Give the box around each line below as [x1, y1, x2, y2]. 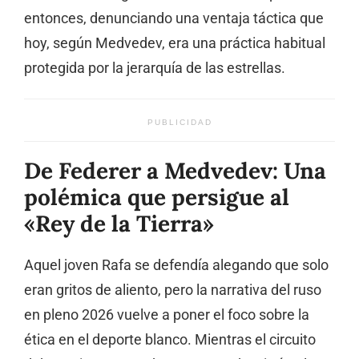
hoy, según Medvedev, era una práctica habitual [24, 35, 325, 52]
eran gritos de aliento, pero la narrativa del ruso [24, 282, 321, 299]
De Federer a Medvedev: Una [24, 156, 326, 186]
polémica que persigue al [24, 183, 289, 212]
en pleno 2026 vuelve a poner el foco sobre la [24, 307, 309, 324]
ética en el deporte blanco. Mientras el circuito [24, 332, 316, 349]
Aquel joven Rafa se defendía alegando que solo [24, 257, 329, 274]
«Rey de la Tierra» [24, 209, 214, 239]
